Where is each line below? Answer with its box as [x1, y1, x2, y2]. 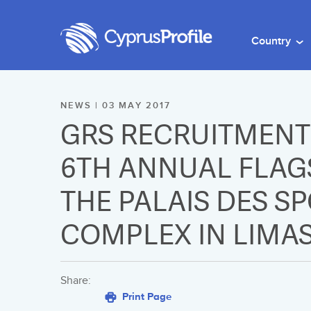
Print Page [119, 290, 171, 302]
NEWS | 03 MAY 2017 [60, 100, 171, 111]
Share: [60, 274, 91, 287]
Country [251, 35, 294, 48]
